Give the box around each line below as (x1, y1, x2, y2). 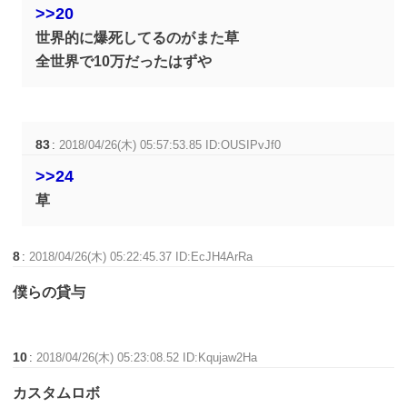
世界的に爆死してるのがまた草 (35, 30, 240, 46)
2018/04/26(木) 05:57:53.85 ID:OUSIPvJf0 (59, 138, 282, 153)
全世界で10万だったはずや (35, 54, 213, 70)
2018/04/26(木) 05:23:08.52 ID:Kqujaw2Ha (36, 351, 258, 365)
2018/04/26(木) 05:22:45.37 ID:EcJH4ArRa (29, 250, 253, 264)
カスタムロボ (13, 385, 101, 402)
